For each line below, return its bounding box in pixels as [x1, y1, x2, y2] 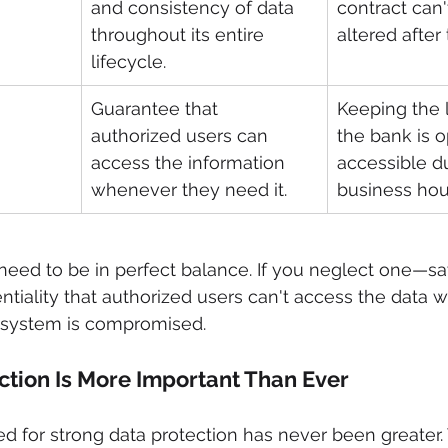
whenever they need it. [91, 179, 287, 201]
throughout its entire [91, 24, 269, 46]
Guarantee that [91, 98, 223, 120]
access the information [91, 152, 290, 174]
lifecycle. [91, 51, 166, 73]
